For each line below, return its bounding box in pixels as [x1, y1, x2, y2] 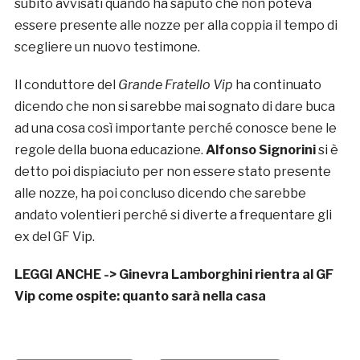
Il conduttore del [14, 77, 118, 93]
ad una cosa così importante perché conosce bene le [14, 121, 337, 137]
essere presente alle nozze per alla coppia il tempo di [14, 18, 337, 34]
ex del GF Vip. [14, 229, 95, 245]
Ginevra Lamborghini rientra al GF [118, 267, 333, 283]
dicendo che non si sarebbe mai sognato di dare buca [14, 99, 335, 115]
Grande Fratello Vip [117, 77, 235, 93]
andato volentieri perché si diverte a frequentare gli [14, 207, 332, 223]
